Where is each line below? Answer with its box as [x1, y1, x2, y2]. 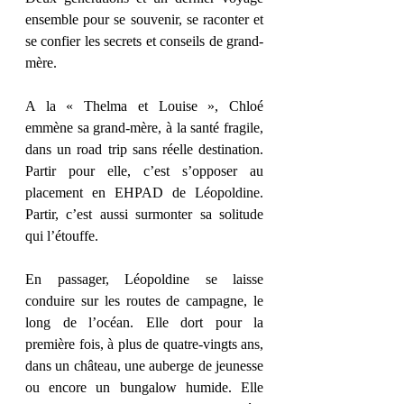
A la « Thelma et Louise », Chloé [25, 98, 263, 114]
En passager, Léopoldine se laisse [25, 271, 263, 287]
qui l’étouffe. [25, 228, 102, 243]
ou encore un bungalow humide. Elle [25, 380, 263, 395]
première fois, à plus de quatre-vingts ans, [25, 336, 263, 352]
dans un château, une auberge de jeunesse [25, 358, 263, 373]
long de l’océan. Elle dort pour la [25, 315, 263, 330]
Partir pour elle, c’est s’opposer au [25, 163, 263, 179]
